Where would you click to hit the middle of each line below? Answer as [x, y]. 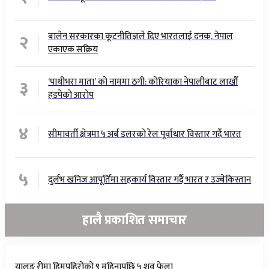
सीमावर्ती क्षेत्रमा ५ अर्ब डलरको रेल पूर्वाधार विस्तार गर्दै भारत [145, 134]
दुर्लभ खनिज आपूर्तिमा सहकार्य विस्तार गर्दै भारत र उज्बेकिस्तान [150, 180]
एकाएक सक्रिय [73, 50]
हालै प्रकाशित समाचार [134, 220]
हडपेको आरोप [71, 95]
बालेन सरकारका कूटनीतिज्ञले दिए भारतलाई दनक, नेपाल [141, 37]
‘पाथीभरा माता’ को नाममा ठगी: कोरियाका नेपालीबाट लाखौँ [143, 82]
